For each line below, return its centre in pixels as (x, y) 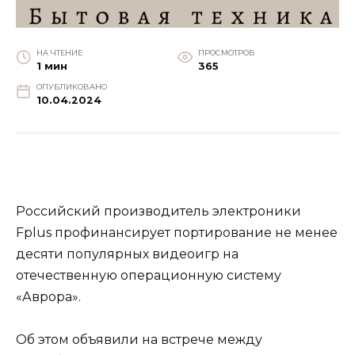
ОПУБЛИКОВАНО (71, 86)
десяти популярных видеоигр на (127, 254)
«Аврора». (48, 297)
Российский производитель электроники (158, 212)
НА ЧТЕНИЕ (59, 52)
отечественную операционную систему (149, 276)
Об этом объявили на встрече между (139, 340)
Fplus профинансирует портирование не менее (177, 233)
